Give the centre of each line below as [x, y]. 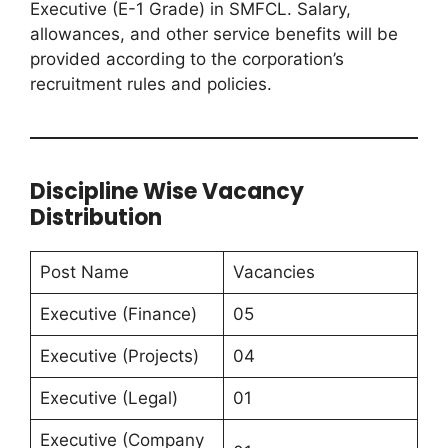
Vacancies [273, 272]
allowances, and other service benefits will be [214, 34]
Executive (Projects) [119, 356]
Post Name [84, 272]
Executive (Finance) [118, 314]
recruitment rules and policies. [151, 84]
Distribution [96, 218]
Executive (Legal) [108, 398]
